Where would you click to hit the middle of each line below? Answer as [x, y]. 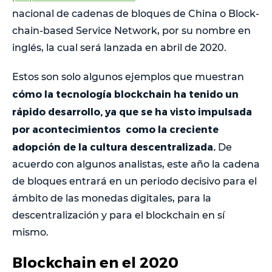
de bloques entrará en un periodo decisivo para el [134, 181]
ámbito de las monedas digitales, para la [112, 198]
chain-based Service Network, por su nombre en [131, 30]
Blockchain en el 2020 [95, 262]
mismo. [30, 232]
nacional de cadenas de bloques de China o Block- [136, 13]
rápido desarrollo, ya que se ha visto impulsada [132, 111]
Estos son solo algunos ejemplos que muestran [128, 76]
